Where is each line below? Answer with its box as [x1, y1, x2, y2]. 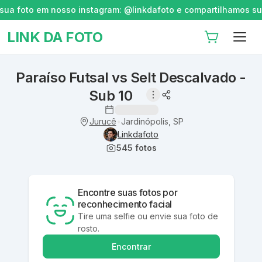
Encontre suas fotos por [77, 187, 178, 198]
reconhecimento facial [77, 198, 173, 210]
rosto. [77, 223, 99, 233]
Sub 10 [88, 87, 133, 104]
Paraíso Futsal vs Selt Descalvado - [16, 69, 246, 86]
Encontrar [111, 242, 151, 251]
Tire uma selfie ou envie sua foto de [77, 211, 218, 221]
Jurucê [89, 116, 116, 126]
